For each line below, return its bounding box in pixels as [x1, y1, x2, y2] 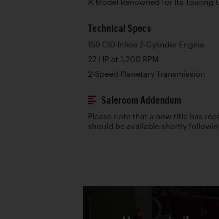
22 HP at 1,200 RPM [88, 54, 159, 64]
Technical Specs [88, 22, 152, 34]
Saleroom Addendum [101, 94, 182, 106]
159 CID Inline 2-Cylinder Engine [88, 40, 204, 49]
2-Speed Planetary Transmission [88, 69, 205, 78]
